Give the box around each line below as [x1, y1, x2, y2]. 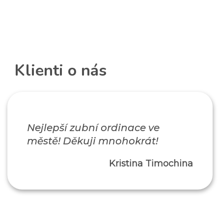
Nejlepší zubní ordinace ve [27, 121, 160, 134]
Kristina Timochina [109, 158, 193, 169]
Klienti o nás [15, 59, 107, 81]
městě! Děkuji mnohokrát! [27, 135, 158, 147]
